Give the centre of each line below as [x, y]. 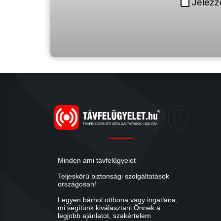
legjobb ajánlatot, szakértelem [104, 216]
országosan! [77, 184]
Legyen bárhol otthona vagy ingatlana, [118, 200]
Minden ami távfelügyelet [97, 161]
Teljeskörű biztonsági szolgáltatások [113, 176]
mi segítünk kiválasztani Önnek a [109, 208]
